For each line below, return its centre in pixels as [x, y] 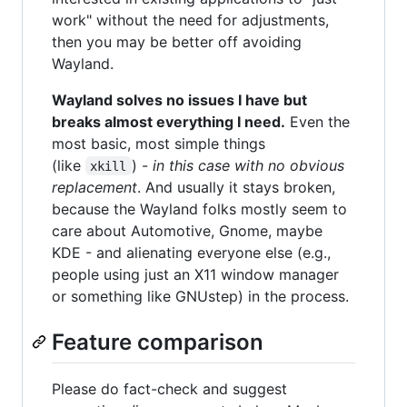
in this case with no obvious [250, 165]
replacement [94, 187]
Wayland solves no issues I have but [179, 99]
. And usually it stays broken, [236, 187]
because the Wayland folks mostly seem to [199, 208]
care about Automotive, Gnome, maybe [187, 230]
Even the [318, 121]
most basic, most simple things [159, 143]
